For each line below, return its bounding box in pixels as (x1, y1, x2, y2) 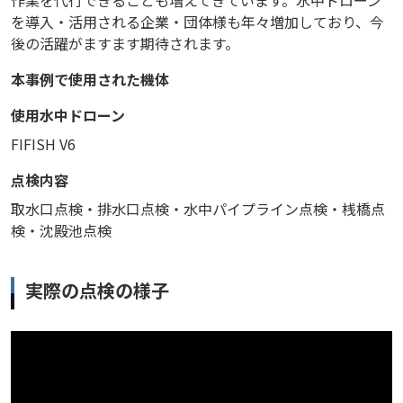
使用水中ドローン (11, 104, 125, 127)
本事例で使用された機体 (11, 68, 169, 91)
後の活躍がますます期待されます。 (11, 32, 239, 55)
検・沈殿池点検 (11, 219, 112, 242)
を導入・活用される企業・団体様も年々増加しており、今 (11, 11, 384, 33)
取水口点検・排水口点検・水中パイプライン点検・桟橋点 (11, 198, 385, 220)
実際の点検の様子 (25, 277, 169, 304)
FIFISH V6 (11, 133, 76, 156)
